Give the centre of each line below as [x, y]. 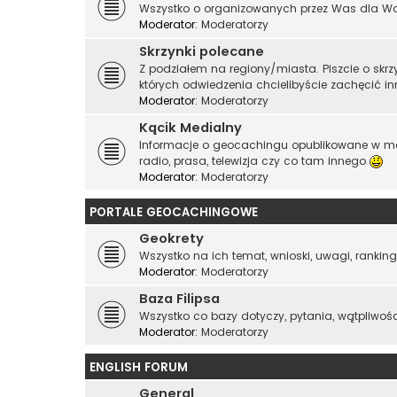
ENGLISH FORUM [139, 367]
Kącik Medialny [191, 127]
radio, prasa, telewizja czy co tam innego [254, 160]
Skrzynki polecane [202, 51]
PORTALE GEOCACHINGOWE [174, 212]
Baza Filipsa [179, 298]
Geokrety [171, 238]
